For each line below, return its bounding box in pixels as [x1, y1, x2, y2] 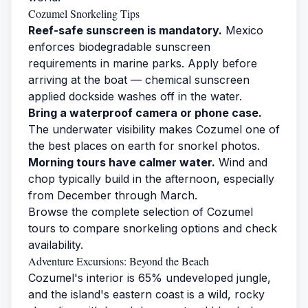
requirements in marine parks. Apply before [28, 56, 257, 70]
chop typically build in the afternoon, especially [28, 171, 274, 186]
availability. [28, 237, 83, 252]
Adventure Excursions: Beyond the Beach [28, 253, 209, 268]
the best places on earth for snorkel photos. [28, 138, 260, 153]
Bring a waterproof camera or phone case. [28, 105, 262, 120]
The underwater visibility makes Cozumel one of [28, 122, 280, 136]
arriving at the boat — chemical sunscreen [28, 72, 250, 87]
